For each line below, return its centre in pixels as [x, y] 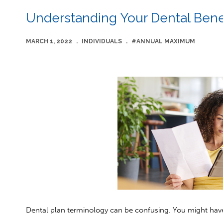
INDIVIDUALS [102, 42]
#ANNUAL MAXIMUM [163, 42]
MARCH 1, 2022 [49, 42]
